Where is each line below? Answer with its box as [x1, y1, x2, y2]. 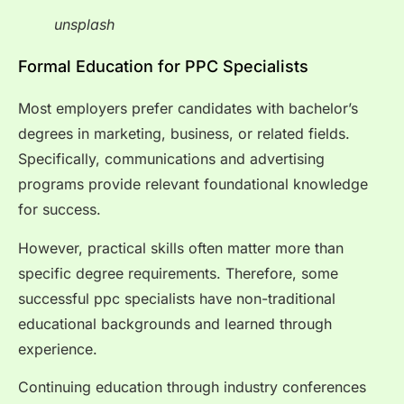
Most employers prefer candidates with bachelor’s [18, 99, 358, 118]
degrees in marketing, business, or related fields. [18, 124, 350, 143]
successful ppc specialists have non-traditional [18, 289, 335, 308]
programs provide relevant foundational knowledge [18, 175, 368, 194]
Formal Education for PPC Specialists [18, 57, 308, 77]
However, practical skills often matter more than [18, 238, 344, 257]
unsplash [54, 15, 115, 34]
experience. [18, 339, 97, 358]
